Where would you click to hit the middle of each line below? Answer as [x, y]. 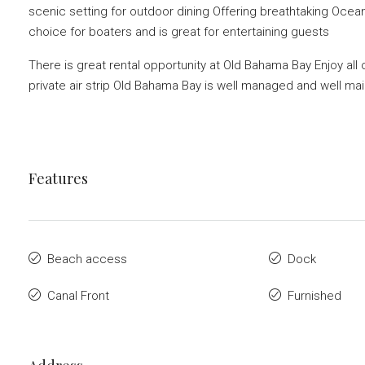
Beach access [87, 259]
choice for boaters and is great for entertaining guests [179, 31]
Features [58, 178]
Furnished [315, 295]
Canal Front [78, 295]
